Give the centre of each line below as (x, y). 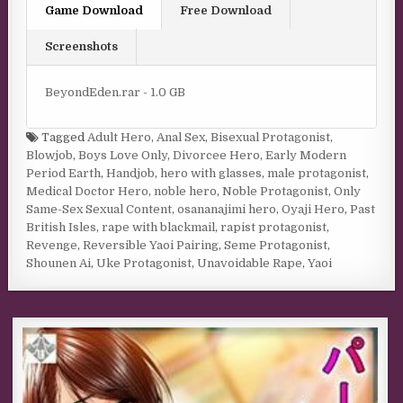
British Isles (62, 228)
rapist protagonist (274, 228)
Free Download (226, 10)
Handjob (131, 174)
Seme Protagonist (276, 246)
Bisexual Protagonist (271, 138)
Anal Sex (181, 138)
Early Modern (306, 156)
